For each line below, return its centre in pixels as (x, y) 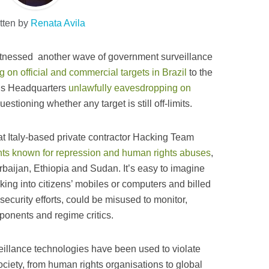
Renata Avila (58, 23)
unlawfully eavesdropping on (130, 88)
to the (200, 72)
